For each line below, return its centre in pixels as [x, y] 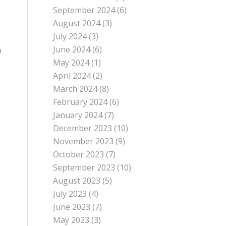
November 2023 [83, 141]
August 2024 [77, 23]
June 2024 [72, 49]
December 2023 [83, 128]
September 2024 [84, 10]
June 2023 [72, 207]
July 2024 [70, 36]
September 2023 [84, 167]
